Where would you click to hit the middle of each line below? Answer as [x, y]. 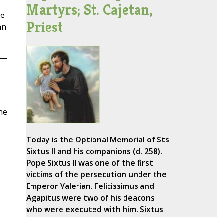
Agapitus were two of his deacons [90, 198]
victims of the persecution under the [96, 175]
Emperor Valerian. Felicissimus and [90, 186]
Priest [44, 27]
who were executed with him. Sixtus [94, 209]
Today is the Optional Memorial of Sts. [98, 140]
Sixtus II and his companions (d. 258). [94, 151]
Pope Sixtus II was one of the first [89, 163]
